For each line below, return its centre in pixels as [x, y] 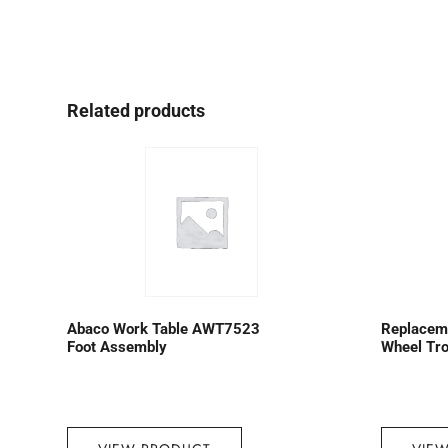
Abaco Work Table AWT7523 [164, 329]
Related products [136, 110]
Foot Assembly [117, 347]
